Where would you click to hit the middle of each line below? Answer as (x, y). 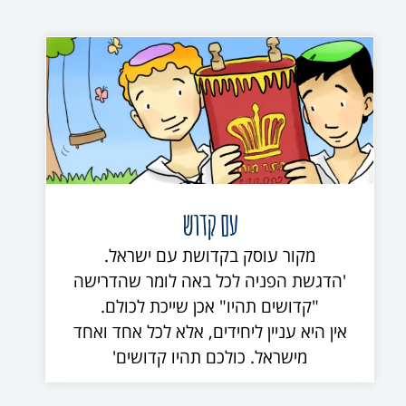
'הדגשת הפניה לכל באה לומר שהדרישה (210, 281)
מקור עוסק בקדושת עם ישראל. (210, 256)
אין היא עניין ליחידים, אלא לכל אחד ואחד (210, 332)
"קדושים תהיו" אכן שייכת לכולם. (210, 307)
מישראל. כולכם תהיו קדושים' (210, 358)
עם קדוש (210, 224)
